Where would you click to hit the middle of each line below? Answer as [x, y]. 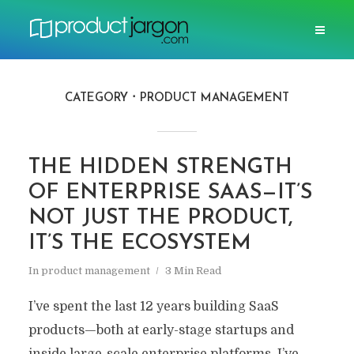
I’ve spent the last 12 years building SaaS [153, 307]
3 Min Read [193, 271]
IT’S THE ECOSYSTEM [139, 244]
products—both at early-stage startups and [161, 330]
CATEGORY [96, 98]
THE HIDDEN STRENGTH [160, 168]
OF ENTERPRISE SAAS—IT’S [170, 193]
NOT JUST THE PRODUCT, [160, 218]
